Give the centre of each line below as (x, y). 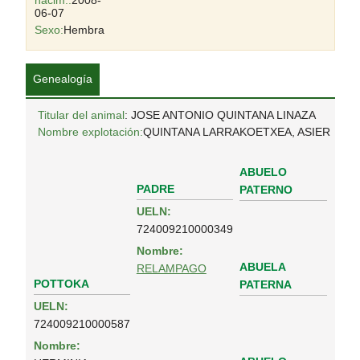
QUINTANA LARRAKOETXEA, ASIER (236, 132)
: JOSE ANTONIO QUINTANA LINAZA (220, 115)
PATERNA (265, 284)
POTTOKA (61, 284)
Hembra (84, 30)
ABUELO (263, 172)
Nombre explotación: (90, 132)
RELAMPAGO (171, 269)
